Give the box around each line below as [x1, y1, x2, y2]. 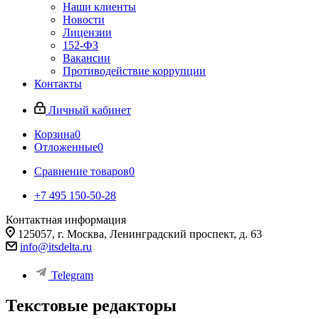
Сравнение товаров [34, 165, 129, 177]
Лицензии [63, 26, 112, 38]
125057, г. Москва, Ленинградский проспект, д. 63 [18, 228, 262, 240]
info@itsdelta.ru [20, 241, 92, 253]
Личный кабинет [48, 104, 131, 116]
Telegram [51, 269, 93, 281]
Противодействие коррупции [63, 65, 206, 77]
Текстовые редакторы [6, 296, 177, 315]
